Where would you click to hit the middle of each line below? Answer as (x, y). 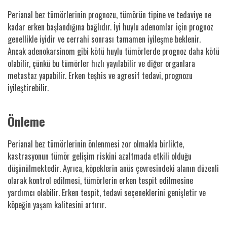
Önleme (26, 121)
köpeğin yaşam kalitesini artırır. (57, 204)
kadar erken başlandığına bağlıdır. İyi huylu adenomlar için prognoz (110, 27)
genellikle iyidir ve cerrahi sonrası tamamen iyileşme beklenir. (104, 39)
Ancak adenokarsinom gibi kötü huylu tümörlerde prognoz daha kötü (113, 51)
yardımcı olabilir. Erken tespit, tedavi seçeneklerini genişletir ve (107, 192)
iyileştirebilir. (28, 87)
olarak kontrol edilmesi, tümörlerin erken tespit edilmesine (100, 180)
